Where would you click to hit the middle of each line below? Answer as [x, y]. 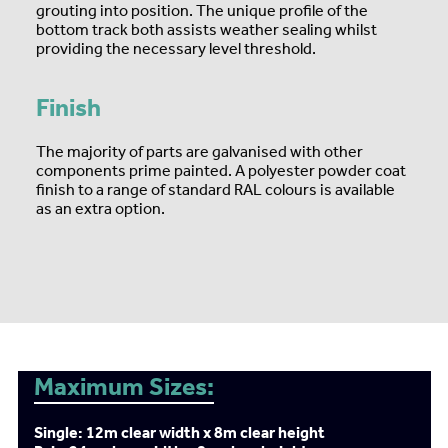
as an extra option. [100, 208]
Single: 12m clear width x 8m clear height [179, 432]
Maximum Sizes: [123, 387]
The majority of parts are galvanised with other [199, 151]
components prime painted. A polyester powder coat [221, 170]
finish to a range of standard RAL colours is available [215, 189]
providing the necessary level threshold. [176, 48]
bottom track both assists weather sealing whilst [206, 29]
